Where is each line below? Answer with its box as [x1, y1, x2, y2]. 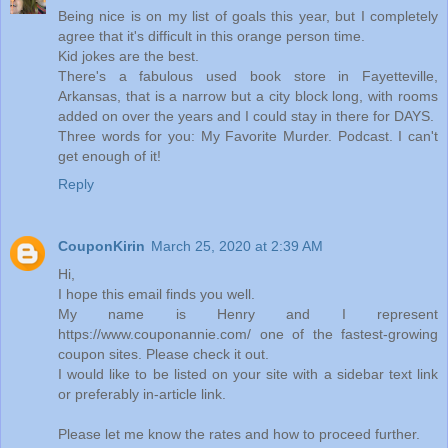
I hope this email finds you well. [58, 285, 255, 302]
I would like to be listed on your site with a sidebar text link [58, 365, 438, 382]
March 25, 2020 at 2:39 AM [151, 237, 323, 254]
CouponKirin [58, 237, 145, 254]
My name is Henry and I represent [58, 305, 438, 322]
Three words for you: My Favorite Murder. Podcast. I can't [58, 127, 438, 144]
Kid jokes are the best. [58, 47, 199, 64]
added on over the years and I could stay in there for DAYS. [58, 107, 434, 124]
